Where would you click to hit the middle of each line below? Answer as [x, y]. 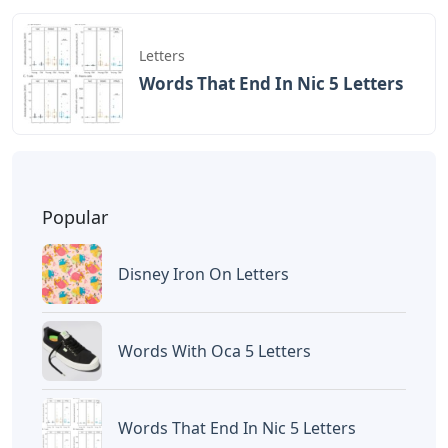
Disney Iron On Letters [203, 273]
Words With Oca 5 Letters [214, 350]
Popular [75, 216]
